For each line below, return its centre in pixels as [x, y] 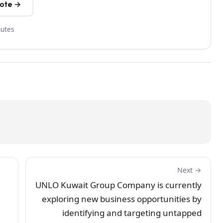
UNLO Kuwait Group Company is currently [118, 185]
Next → [189, 170]
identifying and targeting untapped [132, 213]
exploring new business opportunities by [122, 199]
